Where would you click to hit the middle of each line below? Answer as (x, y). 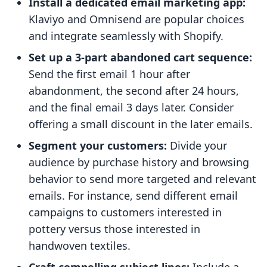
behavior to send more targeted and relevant (142, 179)
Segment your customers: (98, 146)
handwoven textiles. (80, 246)
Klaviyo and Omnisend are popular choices (136, 19)
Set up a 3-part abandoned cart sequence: (140, 58)
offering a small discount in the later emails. (141, 124)
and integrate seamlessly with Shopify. (126, 36)
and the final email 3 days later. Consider (131, 108)
